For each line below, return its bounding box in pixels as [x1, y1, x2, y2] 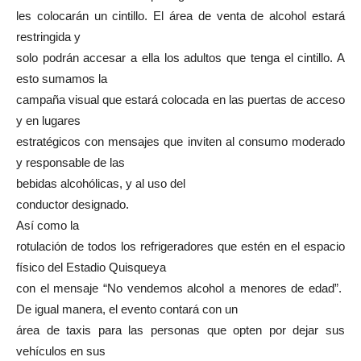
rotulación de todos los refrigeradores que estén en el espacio [16, 239, 345, 253]
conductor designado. [16, 197, 129, 211]
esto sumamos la [16, 72, 107, 85]
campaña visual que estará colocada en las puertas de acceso [16, 93, 345, 106]
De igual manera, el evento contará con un [16, 302, 238, 316]
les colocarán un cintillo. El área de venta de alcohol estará [16, 9, 345, 23]
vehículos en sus [16, 344, 106, 358]
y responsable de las [16, 156, 125, 169]
